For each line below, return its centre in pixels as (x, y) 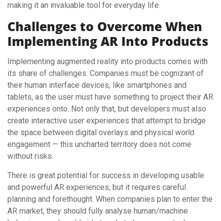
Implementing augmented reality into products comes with (108, 61)
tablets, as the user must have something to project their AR (110, 97)
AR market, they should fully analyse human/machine (98, 211)
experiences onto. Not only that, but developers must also (107, 109)
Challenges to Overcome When (105, 26)
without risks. (31, 156)
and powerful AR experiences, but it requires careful (97, 187)
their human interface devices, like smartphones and (97, 85)
